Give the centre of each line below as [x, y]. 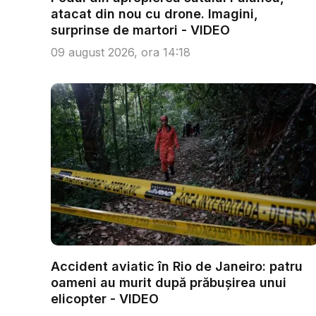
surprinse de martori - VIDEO [140, 30]
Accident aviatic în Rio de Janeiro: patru [177, 266]
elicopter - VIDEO [105, 299]
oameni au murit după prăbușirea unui [169, 282]
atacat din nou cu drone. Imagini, [154, 14]
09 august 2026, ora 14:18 [121, 52]
